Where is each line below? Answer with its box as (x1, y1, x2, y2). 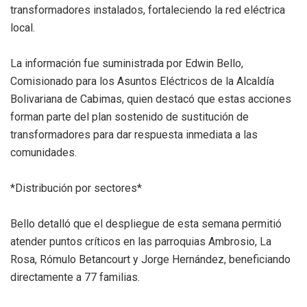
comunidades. (10, 145, 77, 159)
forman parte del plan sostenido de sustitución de (10, 110, 249, 123)
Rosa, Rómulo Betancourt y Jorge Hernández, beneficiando (10, 252, 291, 266)
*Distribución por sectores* (10, 181, 142, 195)
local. (10, 21, 35, 34)
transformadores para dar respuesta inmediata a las (10, 127, 258, 141)
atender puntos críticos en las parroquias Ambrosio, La (10, 234, 271, 248)
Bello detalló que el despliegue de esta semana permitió (10, 217, 282, 230)
